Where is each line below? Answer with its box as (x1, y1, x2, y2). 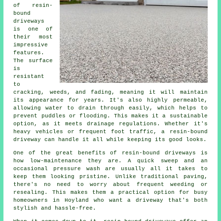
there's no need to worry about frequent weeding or (13, 181, 208, 187)
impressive (13, 41, 48, 48)
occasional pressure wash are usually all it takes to (13, 165, 208, 172)
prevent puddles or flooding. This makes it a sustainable (13, 112, 208, 119)
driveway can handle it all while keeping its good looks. (13, 136, 207, 143)
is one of (13, 26, 53, 32)
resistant (13, 73, 45, 79)
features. (13, 49, 45, 56)
